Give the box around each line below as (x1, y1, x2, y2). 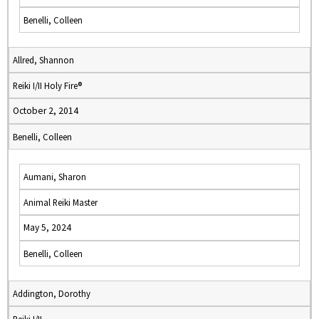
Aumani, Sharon (23, 171, 86, 182)
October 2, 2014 (13, 105, 78, 117)
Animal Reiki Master (23, 197, 98, 208)
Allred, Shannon (13, 54, 74, 66)
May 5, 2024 (23, 221, 71, 234)
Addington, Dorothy (13, 288, 90, 299)
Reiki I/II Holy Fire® (13, 80, 82, 91)
